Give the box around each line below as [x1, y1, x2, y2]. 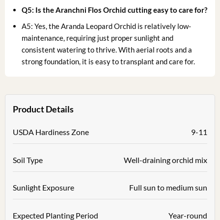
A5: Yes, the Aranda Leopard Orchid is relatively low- [22, 21, 192, 30]
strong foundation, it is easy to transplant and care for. [22, 56, 195, 66]
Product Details [12, 103, 74, 114]
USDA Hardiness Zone [12, 127, 89, 137]
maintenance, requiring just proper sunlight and [22, 33, 174, 42]
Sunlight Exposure [12, 183, 74, 192]
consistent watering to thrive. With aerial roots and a [22, 45, 192, 54]
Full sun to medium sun [129, 183, 208, 192]
